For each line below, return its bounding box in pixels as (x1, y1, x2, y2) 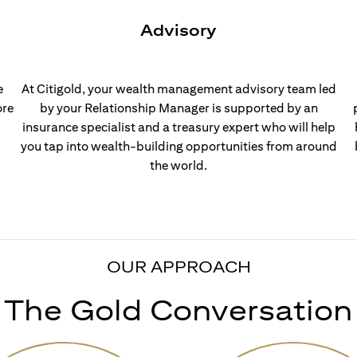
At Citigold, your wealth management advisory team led (21, 81, 336, 96)
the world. (150, 158, 207, 173)
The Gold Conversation (4, 292, 353, 327)
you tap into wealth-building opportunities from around (20, 139, 337, 154)
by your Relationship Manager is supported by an (39, 100, 318, 116)
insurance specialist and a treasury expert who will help (22, 120, 335, 135)
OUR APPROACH (106, 257, 251, 276)
